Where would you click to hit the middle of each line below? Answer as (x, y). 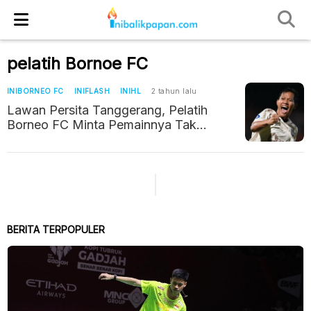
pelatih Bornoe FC (77, 64)
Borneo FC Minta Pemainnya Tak (102, 125)
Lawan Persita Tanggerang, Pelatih (107, 110)
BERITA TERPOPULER (56, 229)
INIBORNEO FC (35, 91)
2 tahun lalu (174, 91)
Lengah (28, 139)
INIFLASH (92, 91)
